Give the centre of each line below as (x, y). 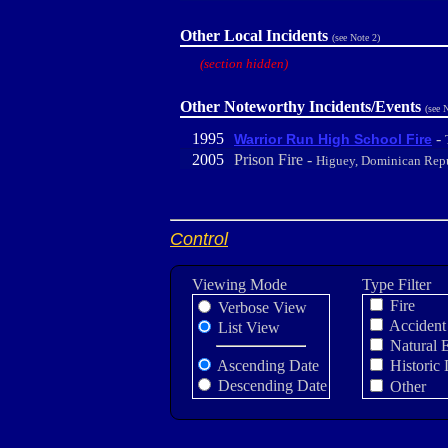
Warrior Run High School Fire (333, 139)
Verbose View (260, 307)
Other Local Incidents (254, 35)
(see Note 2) (356, 37)
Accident (416, 325)
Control (199, 239)
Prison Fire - (275, 159)
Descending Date (270, 385)
